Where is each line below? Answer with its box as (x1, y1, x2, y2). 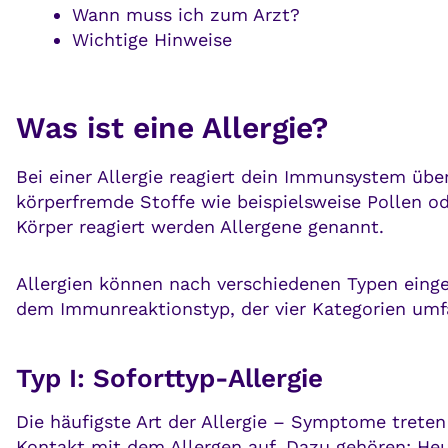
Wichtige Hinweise (71, 29, 232, 51)
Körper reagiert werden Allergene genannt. (16, 216, 384, 238)
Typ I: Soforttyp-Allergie (16, 363, 323, 394)
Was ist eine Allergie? (16, 110, 328, 146)
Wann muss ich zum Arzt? (71, 4, 300, 26)
